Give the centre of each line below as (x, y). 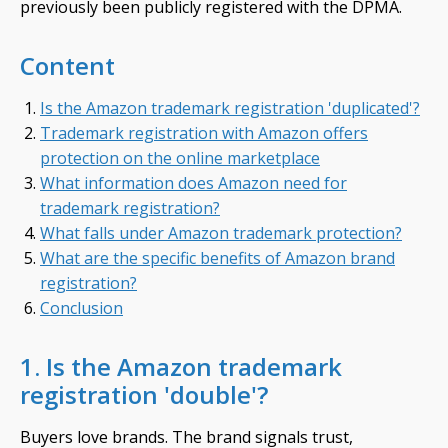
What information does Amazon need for (193, 183)
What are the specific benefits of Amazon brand (217, 258)
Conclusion (81, 308)
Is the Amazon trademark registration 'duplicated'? (230, 108)
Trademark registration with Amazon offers (204, 133)
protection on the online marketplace (180, 158)
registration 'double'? (144, 394)
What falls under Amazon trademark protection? (221, 233)
